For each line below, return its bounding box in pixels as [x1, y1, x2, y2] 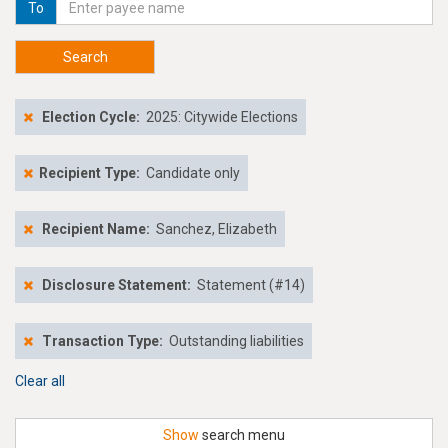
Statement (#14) [197, 277, 305, 293]
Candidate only [143, 165, 240, 181]
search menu [199, 427, 285, 443]
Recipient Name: [42, 221, 153, 237]
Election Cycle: [42, 109, 140, 125]
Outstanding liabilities [169, 333, 304, 349]
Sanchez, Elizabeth [156, 221, 277, 237]
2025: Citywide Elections [146, 109, 298, 125]
